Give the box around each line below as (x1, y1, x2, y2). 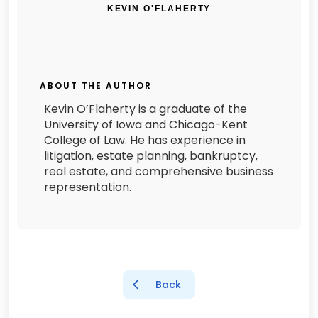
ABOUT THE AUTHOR (40, 79, 152, 92)
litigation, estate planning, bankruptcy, (44, 148, 258, 164)
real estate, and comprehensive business (44, 163, 273, 180)
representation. (44, 179, 131, 195)
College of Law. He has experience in (44, 132, 246, 148)
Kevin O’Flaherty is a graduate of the (44, 101, 247, 117)
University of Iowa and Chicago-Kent (44, 116, 248, 133)
